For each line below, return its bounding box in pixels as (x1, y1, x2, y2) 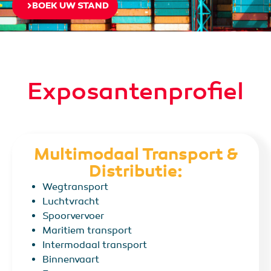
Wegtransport (42, 181, 108, 194)
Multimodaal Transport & (33, 143, 238, 165)
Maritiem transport (42, 224, 132, 237)
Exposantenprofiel (27, 76, 244, 107)
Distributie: (88, 160, 183, 182)
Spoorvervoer (42, 210, 104, 223)
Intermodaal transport (42, 239, 147, 252)
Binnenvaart (42, 253, 99, 266)
